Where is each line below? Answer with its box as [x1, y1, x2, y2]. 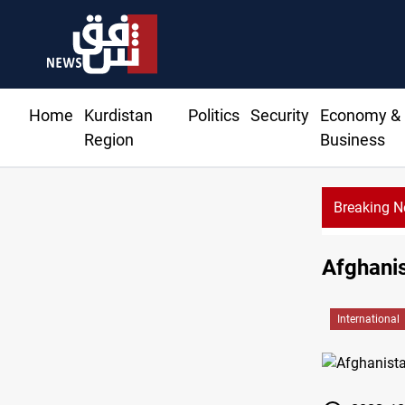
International [337, 313, 400, 326]
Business [319, 130, 385, 150]
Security [250, 106, 309, 126]
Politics [187, 106, 240, 126]
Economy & [319, 106, 400, 126]
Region [84, 130, 134, 150]
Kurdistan [84, 106, 153, 126]
